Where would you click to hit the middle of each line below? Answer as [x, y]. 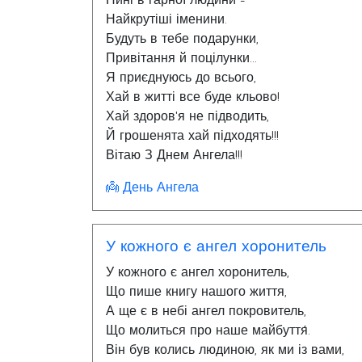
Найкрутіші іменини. [166, 19]
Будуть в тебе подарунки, [182, 39]
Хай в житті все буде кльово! [193, 97]
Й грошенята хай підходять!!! [192, 136]
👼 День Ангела [152, 187]
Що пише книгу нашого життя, [196, 292]
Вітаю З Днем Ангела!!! [174, 155]
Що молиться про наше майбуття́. [208, 330]
